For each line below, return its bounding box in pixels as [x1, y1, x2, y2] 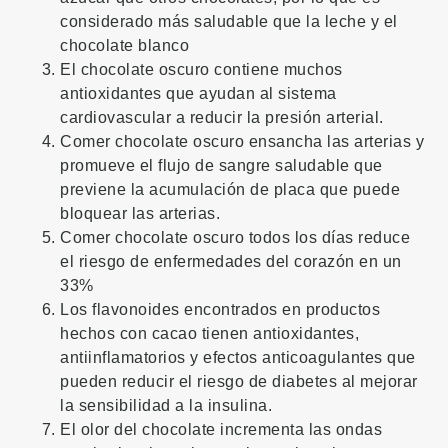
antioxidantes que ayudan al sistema [60, 84, 337, 102]
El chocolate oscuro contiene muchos [60, 60, 343, 78]
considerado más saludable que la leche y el [60, 12, 398, 30]
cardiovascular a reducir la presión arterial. [60, 108, 384, 126]
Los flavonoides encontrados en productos [60, 300, 380, 318]
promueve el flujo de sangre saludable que [60, 156, 383, 174]
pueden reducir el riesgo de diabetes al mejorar [60, 372, 418, 390]
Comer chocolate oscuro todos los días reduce [60, 228, 410, 246]
